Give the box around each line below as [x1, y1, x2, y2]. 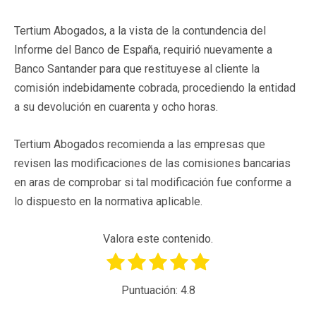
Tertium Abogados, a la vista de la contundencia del [14, 23, 266, 37]
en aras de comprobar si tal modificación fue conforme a [14, 175, 291, 189]
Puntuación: [121, 284, 181, 298]
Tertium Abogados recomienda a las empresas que [14, 137, 265, 151]
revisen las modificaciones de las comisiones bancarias [14, 156, 291, 170]
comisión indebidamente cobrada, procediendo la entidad [14, 80, 296, 95]
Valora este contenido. [103, 231, 213, 245]
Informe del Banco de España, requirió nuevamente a [14, 42, 272, 56]
